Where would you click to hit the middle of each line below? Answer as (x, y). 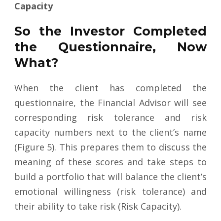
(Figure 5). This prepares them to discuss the (110, 147)
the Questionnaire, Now (110, 47)
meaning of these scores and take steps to (110, 162)
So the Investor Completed (110, 31)
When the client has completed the (110, 88)
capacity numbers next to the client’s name (110, 132)
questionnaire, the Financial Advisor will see (110, 103)
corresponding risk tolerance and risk (110, 118)
